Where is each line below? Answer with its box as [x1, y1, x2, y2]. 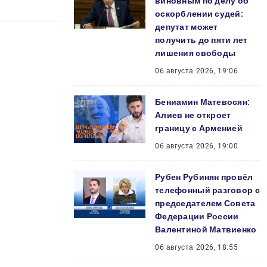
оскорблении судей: [155, 9, 244, 18]
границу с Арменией [155, 123, 243, 133]
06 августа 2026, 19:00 [155, 142, 238, 150]
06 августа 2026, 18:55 [155, 243, 238, 252]
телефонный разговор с [155, 185, 260, 195]
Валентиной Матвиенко [155, 225, 259, 234]
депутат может [155, 22, 218, 32]
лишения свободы [155, 48, 238, 58]
